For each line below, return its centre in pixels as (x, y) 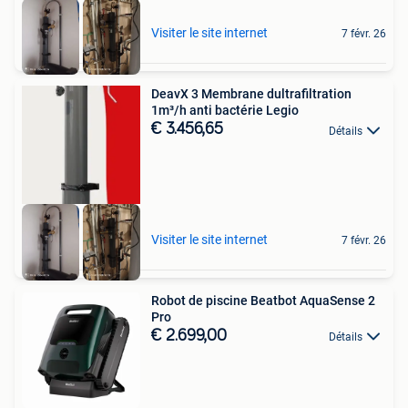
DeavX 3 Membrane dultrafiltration (251, 94)
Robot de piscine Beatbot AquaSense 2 (263, 300)
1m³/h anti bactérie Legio (225, 111)
